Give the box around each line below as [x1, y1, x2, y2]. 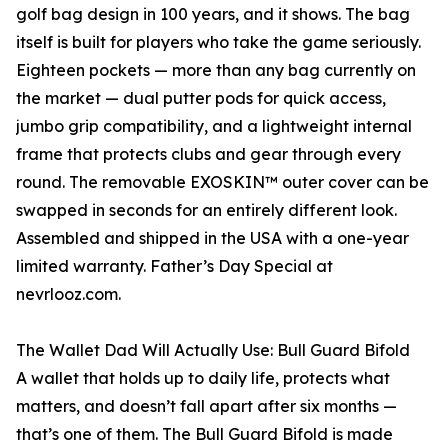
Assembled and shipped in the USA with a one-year [16, 228, 409, 249]
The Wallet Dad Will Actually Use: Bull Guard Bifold [16, 340, 410, 361]
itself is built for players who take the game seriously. [16, 32, 421, 53]
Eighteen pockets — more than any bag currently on [16, 60, 416, 81]
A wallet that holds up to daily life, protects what [16, 368, 390, 389]
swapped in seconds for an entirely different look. [16, 200, 397, 221]
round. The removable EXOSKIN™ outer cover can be [16, 172, 429, 193]
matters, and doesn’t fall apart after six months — [16, 396, 397, 417]
